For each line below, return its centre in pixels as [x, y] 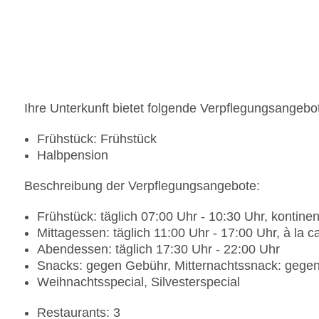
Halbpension [73, 156]
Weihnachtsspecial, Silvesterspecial [138, 282]
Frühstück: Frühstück [97, 139]
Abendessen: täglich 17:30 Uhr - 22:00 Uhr [158, 250]
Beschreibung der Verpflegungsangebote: [142, 186]
